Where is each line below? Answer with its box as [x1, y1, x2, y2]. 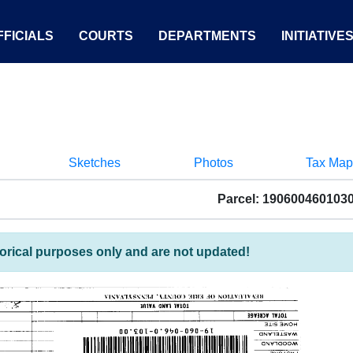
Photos [193, 156, 233, 169]
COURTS [79, 29, 133, 43]
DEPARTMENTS [158, 29, 256, 43]
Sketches [69, 156, 121, 169]
